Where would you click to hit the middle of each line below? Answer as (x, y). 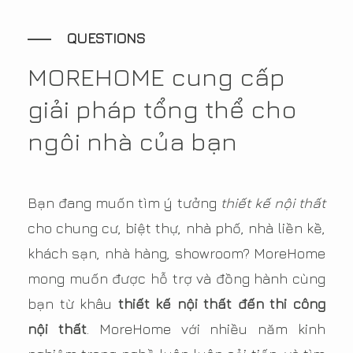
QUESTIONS (106, 39)
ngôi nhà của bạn (132, 141)
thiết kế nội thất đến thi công (222, 304)
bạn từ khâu (73, 304)
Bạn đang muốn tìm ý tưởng (124, 203)
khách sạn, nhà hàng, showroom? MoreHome (176, 254)
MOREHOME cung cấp (156, 77)
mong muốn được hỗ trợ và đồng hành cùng (176, 279)
